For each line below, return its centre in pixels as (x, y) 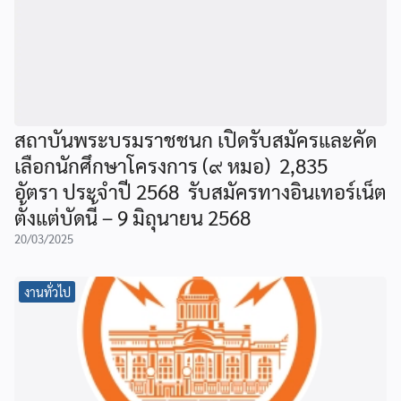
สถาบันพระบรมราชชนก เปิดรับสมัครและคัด (196, 139)
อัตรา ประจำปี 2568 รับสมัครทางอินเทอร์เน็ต (200, 191)
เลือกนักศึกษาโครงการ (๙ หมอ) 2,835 (171, 165)
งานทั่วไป (47, 291)
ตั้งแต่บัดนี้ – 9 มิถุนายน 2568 (132, 217)
